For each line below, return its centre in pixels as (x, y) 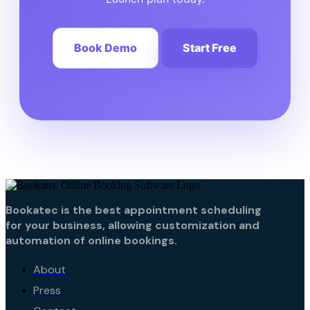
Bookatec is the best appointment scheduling (134, 210)
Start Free (210, 47)
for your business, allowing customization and (133, 225)
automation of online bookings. (93, 240)
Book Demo (106, 47)
